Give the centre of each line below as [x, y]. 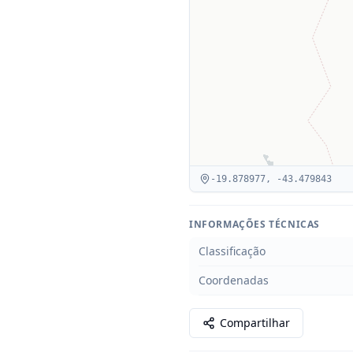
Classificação [232, 251]
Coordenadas [234, 280]
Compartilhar [255, 323]
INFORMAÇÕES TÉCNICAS [255, 224]
